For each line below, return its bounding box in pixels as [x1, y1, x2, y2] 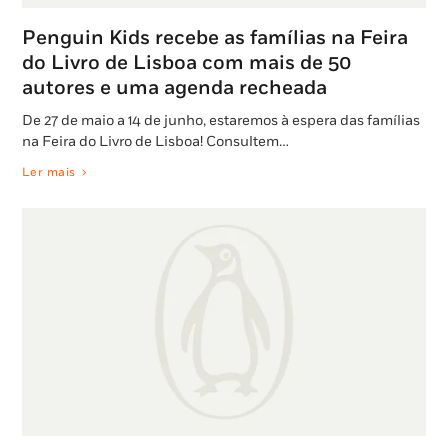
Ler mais [22, 165, 76, 181]
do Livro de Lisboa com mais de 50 [22, 51, 352, 76]
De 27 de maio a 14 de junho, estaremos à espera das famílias [22, 112, 420, 130]
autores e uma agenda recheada [22, 76, 327, 101]
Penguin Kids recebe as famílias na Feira [22, 26, 408, 51]
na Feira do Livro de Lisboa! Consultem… [22, 133, 289, 151]
